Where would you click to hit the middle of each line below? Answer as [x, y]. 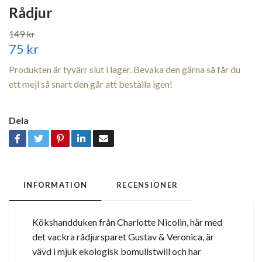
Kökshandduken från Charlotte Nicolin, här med [127, 222]
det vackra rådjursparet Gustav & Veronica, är [123, 237]
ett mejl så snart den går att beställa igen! [91, 84]
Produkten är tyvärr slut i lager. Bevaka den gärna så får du [125, 70]
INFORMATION [56, 185]
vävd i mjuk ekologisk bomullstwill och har [117, 251]
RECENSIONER [147, 185]
